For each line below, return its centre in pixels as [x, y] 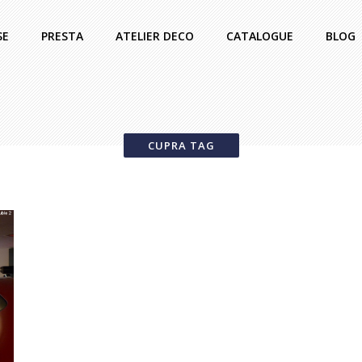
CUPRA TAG [181, 145]
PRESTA [62, 36]
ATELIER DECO [155, 36]
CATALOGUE [260, 36]
